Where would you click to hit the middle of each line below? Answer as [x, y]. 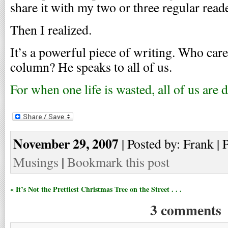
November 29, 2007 [66, 143]
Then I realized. [51, 30]
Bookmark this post [118, 162]
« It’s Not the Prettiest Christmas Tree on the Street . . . [96, 189]
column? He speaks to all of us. [91, 67]
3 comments [186, 209]
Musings [36, 162]
